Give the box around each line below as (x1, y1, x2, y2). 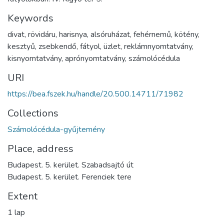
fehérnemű (133, 29, 171, 40)
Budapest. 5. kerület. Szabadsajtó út (7, 159, 133, 171)
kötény (174, 29, 198, 40)
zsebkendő (38, 41, 76, 52)
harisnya (59, 29, 87, 40)
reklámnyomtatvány (124, 41, 192, 52)
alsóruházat (90, 29, 130, 40)
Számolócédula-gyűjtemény (7, 124, 105, 135)
